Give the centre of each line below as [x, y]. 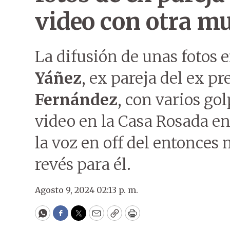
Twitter [95, 218]
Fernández [76, 100]
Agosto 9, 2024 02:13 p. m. [87, 190]
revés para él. [83, 164]
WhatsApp [66, 218]
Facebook [81, 218]
